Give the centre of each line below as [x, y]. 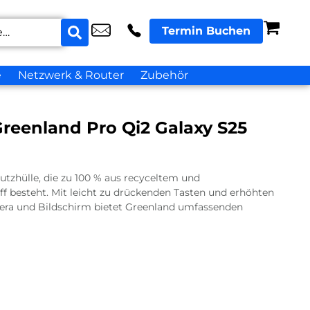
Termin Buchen [206, 30]
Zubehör [164, 75]
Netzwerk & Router [71, 75]
